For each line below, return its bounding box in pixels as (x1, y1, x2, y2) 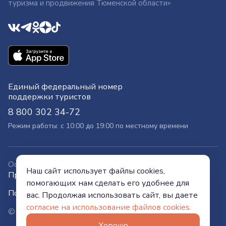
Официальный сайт (8, 159, 84, 171)
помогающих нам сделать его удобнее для (26, 178, 189, 189)
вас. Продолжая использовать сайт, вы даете (26, 190, 198, 201)
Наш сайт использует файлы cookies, (26, 165, 165, 177)
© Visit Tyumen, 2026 (8, 206, 88, 218)
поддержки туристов (8, 91, 91, 103)
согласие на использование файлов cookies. (26, 202, 191, 213)
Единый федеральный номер (8, 81, 123, 93)
